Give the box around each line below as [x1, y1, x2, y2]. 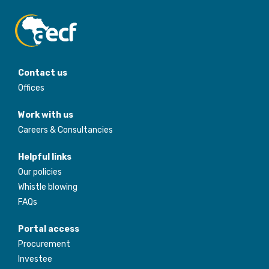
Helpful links [18, 152, 71, 163]
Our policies [18, 167, 62, 178]
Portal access [18, 224, 79, 235]
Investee [18, 254, 52, 265]
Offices [18, 83, 44, 94]
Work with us [18, 110, 73, 121]
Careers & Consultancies [18, 125, 113, 136]
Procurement [18, 239, 70, 250]
